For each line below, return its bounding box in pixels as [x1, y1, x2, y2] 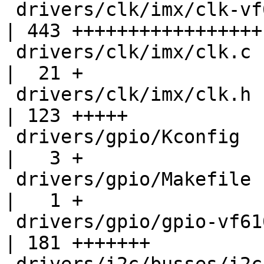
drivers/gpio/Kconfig [5, 126, 16, 148]
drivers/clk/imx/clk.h [5, 84, 16, 105]
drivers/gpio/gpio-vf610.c [5, 211, 16, 233]
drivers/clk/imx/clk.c [5, 41, 16, 63]
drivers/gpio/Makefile [5, 169, 16, 190]
